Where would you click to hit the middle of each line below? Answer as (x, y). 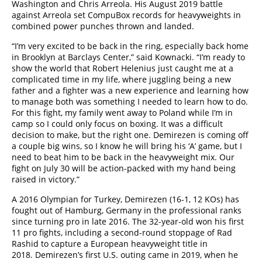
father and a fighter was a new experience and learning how (130, 90)
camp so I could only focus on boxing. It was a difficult (117, 124)
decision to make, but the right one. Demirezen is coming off (130, 135)
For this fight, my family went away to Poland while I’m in (122, 113)
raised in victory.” (46, 179)
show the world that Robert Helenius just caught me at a (123, 68)
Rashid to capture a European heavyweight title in (110, 244)
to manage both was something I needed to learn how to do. (130, 101)
